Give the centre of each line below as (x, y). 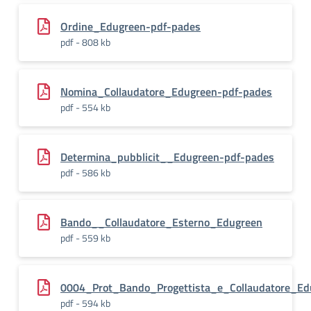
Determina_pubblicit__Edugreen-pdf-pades (167, 157)
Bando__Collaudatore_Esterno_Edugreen (161, 222)
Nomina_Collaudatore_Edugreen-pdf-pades (166, 92)
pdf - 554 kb (85, 107)
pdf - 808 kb (85, 42)
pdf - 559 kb (85, 238)
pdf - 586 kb (85, 173)
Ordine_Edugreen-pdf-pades (131, 26)
